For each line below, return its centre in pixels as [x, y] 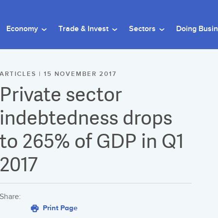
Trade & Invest [84, 29]
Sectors [143, 29]
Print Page [59, 208]
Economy [23, 29]
